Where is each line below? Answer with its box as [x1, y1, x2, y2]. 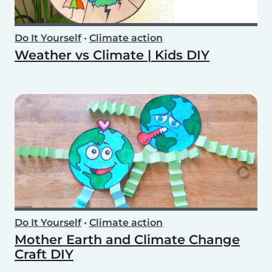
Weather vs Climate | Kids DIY [15, 47, 209, 63]
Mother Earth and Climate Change [15, 231, 240, 247]
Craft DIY [15, 246, 73, 262]
